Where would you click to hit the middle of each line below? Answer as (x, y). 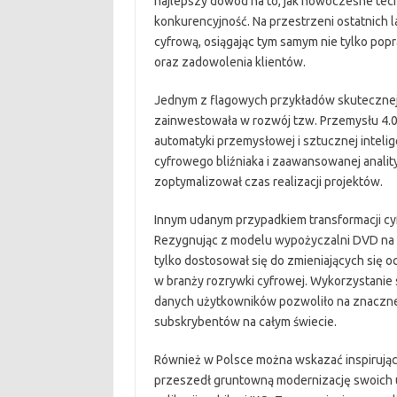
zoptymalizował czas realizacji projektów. (268, 182)
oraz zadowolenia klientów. (230, 62)
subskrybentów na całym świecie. (245, 322)
